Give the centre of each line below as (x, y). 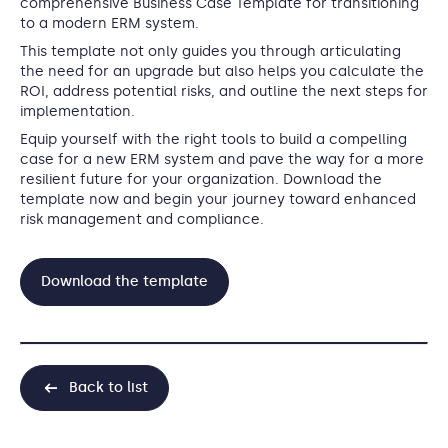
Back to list (108, 387)
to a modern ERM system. (109, 23)
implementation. (77, 111)
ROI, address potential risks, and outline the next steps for (224, 91)
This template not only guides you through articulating (210, 51)
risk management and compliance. (142, 219)
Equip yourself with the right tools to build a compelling (213, 139)
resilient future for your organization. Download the (201, 179)
